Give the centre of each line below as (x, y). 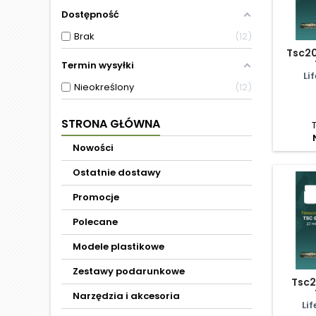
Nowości (93, 148)
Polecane (95, 222)
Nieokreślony (104, 87)
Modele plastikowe (119, 247)
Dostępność (90, 14)
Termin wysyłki (98, 65)
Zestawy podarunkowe (129, 271)
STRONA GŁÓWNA (111, 124)
